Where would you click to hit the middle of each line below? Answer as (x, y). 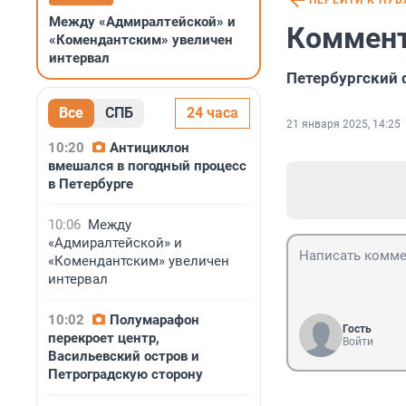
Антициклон (150, 148)
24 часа (213, 113)
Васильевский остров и (124, 356)
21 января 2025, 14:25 (343, 125)
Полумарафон (155, 320)
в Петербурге (91, 184)
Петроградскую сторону (126, 374)
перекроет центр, (104, 338)
